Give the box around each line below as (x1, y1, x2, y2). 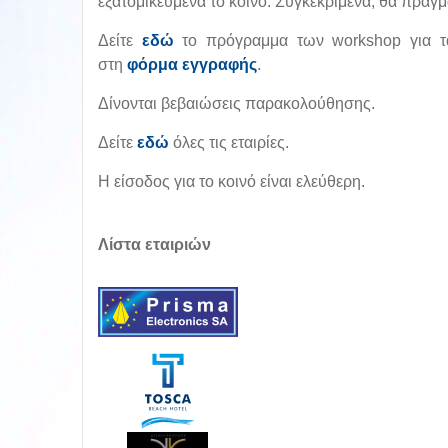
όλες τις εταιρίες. (169, 134, 289, 151)
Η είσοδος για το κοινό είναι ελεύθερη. (98, 173, 365, 190)
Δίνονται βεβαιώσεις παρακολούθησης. (98, 95, 375, 112)
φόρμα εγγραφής (127, 56, 257, 73)
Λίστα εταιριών (98, 236, 211, 253)
